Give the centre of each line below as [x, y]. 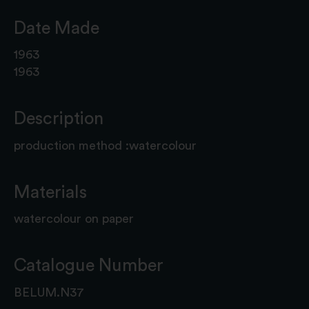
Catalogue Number [89, 266]
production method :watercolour [105, 145]
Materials [50, 192]
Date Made [57, 28]
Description [59, 119]
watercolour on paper [74, 219]
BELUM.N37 [49, 292]
